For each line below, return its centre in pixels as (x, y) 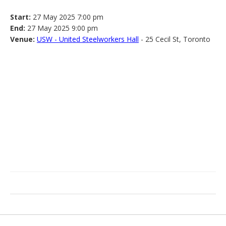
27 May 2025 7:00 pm (67, 17)
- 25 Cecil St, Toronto (175, 39)
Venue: (22, 39)
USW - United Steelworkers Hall (88, 39)
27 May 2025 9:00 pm (62, 28)
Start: (20, 17)
